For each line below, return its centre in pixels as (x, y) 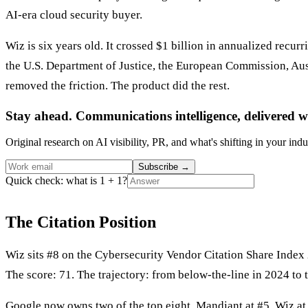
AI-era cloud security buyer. (74, 14)
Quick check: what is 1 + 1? (66, 181)
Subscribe (159, 167)
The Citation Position (81, 222)
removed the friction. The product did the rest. (118, 85)
